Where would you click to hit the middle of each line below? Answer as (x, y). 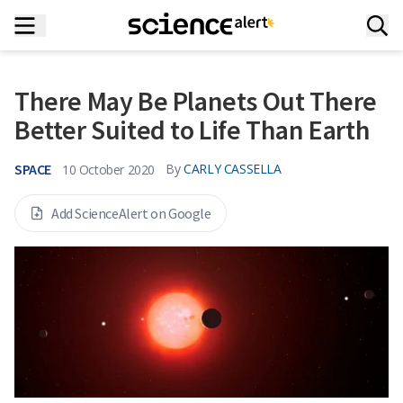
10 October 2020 (108, 169)
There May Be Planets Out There (196, 101)
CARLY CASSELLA (233, 169)
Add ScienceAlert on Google (131, 213)
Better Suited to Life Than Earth (193, 130)
